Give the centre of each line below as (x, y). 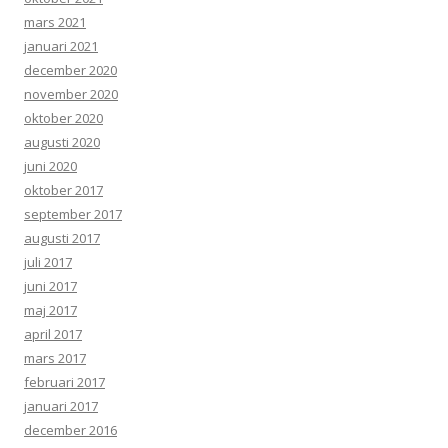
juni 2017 (50, 286)
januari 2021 (61, 46)
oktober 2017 (63, 190)
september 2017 (73, 214)
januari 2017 (61, 406)
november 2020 (71, 94)
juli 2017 (48, 262)
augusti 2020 (62, 142)
